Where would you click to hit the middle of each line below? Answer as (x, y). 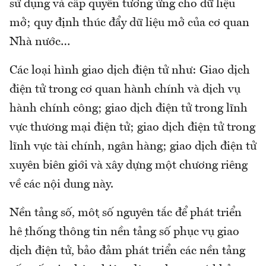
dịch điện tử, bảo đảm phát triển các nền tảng (127, 251)
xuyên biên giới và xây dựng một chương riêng (129, 166)
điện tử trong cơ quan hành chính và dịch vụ (125, 90)
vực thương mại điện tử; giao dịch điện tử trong (132, 128)
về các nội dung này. (61, 185)
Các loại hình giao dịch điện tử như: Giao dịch (130, 71)
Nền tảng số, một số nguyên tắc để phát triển (126, 213)
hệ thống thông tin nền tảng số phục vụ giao (124, 232)
